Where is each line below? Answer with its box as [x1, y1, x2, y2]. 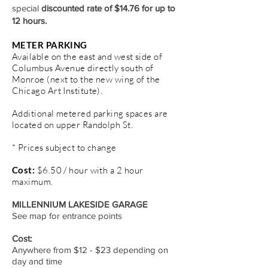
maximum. [12, 175, 53, 187]
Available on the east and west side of [12, 50, 163, 62]
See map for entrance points [12, 210, 122, 221]
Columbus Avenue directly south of [12, 62, 154, 74]
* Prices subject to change [12, 141, 117, 153]
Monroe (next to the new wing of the [12, 73, 160, 85]
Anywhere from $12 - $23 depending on [12, 244, 168, 255]
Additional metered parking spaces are [12, 107, 168, 119]
